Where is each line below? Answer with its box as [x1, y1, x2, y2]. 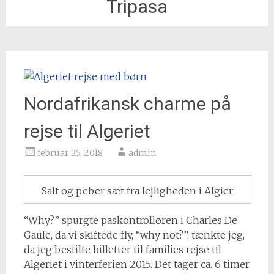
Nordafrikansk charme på [23, 93, 231, 114]
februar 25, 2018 [37, 147, 103, 158]
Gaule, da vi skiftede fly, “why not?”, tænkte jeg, [23, 228, 245, 241]
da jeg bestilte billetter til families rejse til [23, 243, 221, 256]
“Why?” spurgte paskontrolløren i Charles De [23, 213, 237, 226]
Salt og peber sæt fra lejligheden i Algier [42, 184, 234, 197]
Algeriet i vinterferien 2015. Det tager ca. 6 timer [23, 257, 250, 270]
